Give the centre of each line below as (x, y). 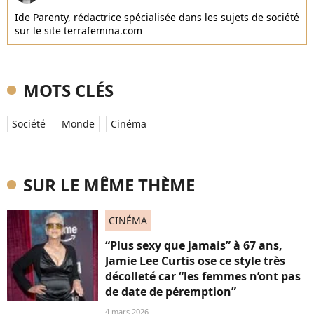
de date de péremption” (171, 292)
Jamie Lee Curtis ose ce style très (195, 261)
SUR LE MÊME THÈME (109, 185)
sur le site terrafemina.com (78, 30)
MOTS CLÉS (68, 90)
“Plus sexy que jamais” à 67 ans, (194, 245)
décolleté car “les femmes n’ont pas (203, 276)
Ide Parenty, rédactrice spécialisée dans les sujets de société (157, 17)
